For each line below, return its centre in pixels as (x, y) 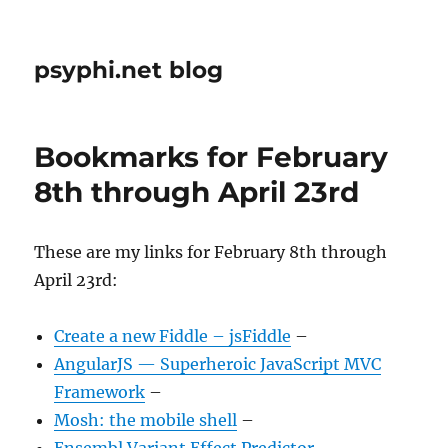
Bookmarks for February (211, 157)
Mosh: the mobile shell (146, 420)
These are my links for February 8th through (211, 252)
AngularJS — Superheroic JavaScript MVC (218, 364)
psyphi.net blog (129, 70)
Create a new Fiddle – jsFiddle (173, 336)
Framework (100, 392)
